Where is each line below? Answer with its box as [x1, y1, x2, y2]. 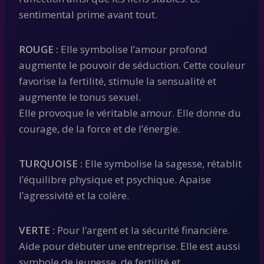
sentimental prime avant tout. [19, 7, 157, 21]
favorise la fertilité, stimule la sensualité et [19, 74, 216, 88]
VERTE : [19, 223, 55, 237]
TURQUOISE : [19, 156, 82, 170]
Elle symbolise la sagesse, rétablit [82, 156, 242, 170]
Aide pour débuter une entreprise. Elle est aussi [19, 239, 240, 253]
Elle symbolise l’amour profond [58, 42, 207, 56]
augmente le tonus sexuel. [19, 90, 141, 104]
